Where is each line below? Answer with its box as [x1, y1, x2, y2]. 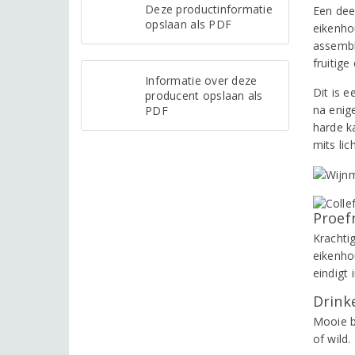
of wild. [312, 331, 351, 346]
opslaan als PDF [145, 16, 232, 32]
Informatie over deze [145, 72, 258, 88]
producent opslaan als [145, 87, 263, 103]
